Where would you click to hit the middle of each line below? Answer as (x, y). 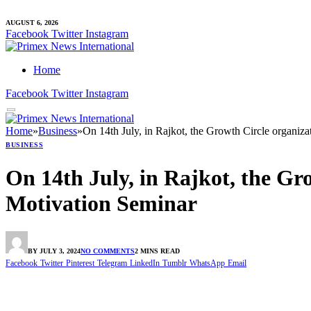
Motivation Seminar (101, 203)
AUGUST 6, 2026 (32, 23)
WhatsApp (207, 263)
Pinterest (80, 263)
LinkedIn (145, 263)
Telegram (112, 263)
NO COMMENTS (108, 251)
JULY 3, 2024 (60, 251)
